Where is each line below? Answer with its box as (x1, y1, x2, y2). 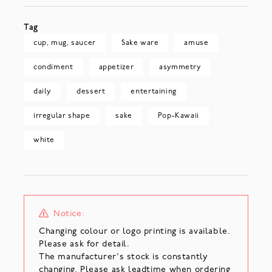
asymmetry (159, 63, 201, 71)
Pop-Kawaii (157, 112, 199, 120)
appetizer (98, 63, 134, 71)
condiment (33, 63, 73, 71)
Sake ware (121, 39, 159, 47)
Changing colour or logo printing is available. (38, 226, 231, 236)
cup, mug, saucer (33, 39, 96, 47)
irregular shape (33, 112, 90, 120)
